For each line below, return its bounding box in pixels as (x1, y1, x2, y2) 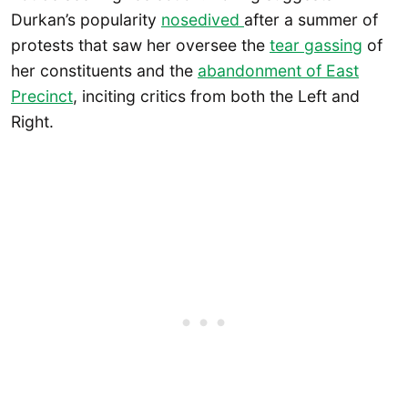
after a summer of (244, 9, 378, 29)
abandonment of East (198, 60, 359, 80)
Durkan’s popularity (11, 9, 161, 29)
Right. (11, 111, 54, 131)
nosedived (161, 9, 244, 29)
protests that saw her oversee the (11, 35, 270, 55)
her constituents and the (11, 60, 198, 80)
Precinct (11, 86, 73, 106)
